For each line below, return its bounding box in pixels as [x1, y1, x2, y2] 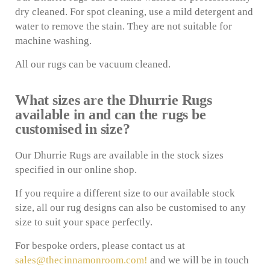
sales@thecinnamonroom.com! [15, 254, 148, 266]
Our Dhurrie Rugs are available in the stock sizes [15, 149, 224, 162]
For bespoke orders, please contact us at [15, 240, 185, 252]
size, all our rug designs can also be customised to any [15, 202, 246, 214]
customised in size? [15, 121, 130, 137]
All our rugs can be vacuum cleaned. [15, 58, 171, 71]
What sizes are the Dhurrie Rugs [15, 92, 212, 108]
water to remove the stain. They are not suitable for [15, 20, 232, 33]
